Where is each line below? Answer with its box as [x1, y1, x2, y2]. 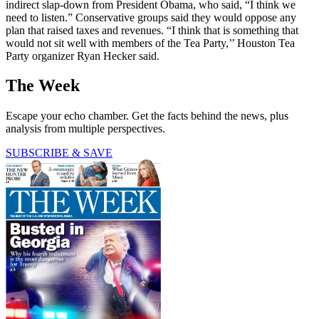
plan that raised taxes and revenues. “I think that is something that [6, 23, 298, 36]
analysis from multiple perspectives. [6, 122, 165, 135]
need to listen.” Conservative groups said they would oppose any [6, 11, 296, 23]
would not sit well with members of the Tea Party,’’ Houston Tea [6, 36, 295, 49]
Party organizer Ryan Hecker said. [6, 49, 159, 62]
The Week [6, 76, 80, 95]
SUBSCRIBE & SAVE [6, 147, 113, 159]
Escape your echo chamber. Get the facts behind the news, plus [6, 110, 288, 122]
